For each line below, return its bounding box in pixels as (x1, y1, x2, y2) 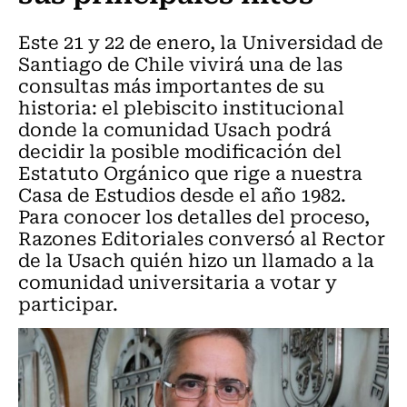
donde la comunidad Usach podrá (18, 114, 332, 143)
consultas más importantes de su (18, 71, 324, 99)
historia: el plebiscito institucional (18, 93, 344, 121)
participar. (18, 289, 118, 317)
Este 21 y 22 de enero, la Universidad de (18, 27, 383, 55)
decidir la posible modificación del (18, 136, 342, 164)
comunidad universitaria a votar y (18, 267, 337, 295)
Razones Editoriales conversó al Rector (18, 223, 385, 252)
